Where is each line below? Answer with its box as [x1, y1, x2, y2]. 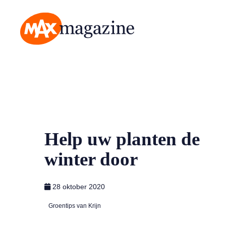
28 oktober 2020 [52, 182, 105, 191]
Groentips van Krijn [48, 202, 101, 209]
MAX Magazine [19, 46, 71, 54]
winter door [44, 148, 138, 169]
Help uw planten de [44, 128, 200, 149]
